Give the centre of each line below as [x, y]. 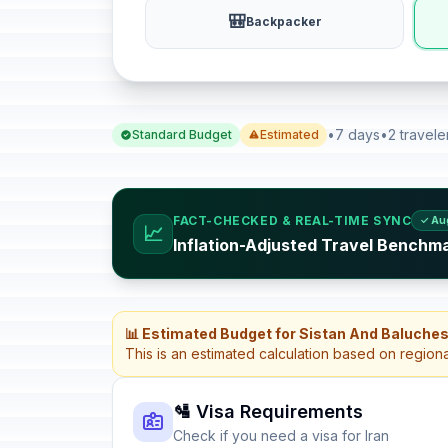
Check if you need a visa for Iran [281, 435]
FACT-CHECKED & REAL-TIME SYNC [292, 220]
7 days [357, 134]
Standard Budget [182, 134]
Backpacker [283, 21]
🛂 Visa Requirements [268, 411]
